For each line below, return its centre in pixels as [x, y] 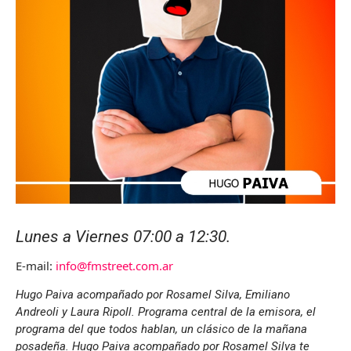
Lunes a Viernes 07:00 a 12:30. [123, 237]
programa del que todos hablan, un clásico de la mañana [161, 329]
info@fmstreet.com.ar [114, 265]
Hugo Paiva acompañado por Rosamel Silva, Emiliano [153, 294]
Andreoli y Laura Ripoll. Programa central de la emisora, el [166, 311]
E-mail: [36, 265]
